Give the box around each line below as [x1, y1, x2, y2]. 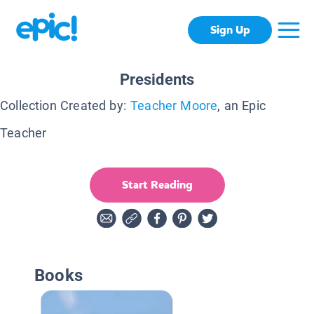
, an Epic [217, 97, 266, 113]
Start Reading [121, 177, 193, 192]
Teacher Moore [130, 97, 218, 113]
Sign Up [210, 22, 250, 38]
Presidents [119, 70, 195, 88]
